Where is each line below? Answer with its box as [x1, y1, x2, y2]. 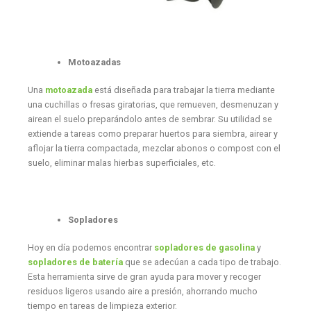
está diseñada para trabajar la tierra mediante [92, 85, 275, 96]
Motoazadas [67, 57, 121, 68]
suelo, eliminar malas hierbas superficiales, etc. [27, 158, 216, 169]
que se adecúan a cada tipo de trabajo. [122, 256, 281, 267]
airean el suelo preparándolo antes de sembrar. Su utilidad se [27, 114, 272, 125]
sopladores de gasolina [153, 242, 255, 253]
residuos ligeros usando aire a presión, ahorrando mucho [27, 285, 258, 296]
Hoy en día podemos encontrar [27, 242, 154, 253]
